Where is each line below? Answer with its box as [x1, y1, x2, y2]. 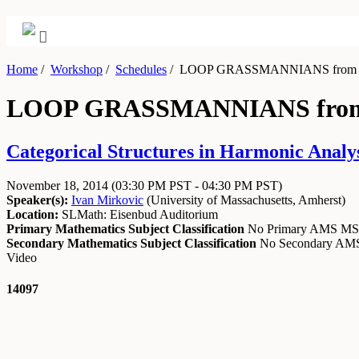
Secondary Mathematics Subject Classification [6, 236, 256, 250]
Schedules [115, 63, 167, 76]
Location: [6, 207, 58, 221]
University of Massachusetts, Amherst [151, 192, 341, 207]
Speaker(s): [6, 192, 68, 207]
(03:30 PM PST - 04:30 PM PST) [111, 178, 282, 192]
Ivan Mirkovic [71, 192, 143, 207]
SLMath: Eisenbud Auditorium [58, 207, 218, 221]
